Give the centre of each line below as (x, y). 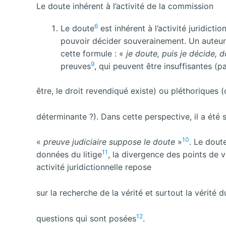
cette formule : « (93, 54)
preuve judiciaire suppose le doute (110, 142)
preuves (76, 66)
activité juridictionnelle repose (94, 167)
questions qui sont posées (86, 218)
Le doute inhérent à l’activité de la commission (125, 6)
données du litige (69, 155)
